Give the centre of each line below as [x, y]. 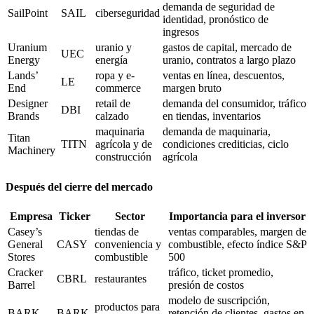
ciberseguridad [128, 13]
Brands [23, 116]
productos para [127, 306]
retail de [113, 104]
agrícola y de [124, 144]
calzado [112, 116]
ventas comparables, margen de [237, 231]
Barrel [21, 285]
